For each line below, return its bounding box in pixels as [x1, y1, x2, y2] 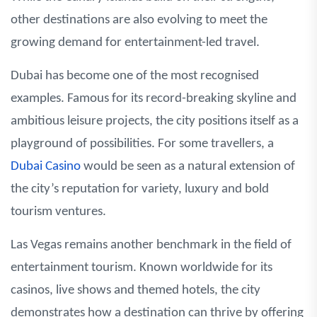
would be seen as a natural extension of [81, 159, 295, 173]
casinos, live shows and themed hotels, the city [11, 283, 260, 297]
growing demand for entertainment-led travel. [11, 35, 260, 50]
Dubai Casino [11, 159, 81, 173]
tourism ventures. [11, 204, 106, 219]
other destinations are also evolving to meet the [11, 13, 267, 27]
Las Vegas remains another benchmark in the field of [11, 238, 292, 252]
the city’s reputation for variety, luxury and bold [11, 182, 269, 196]
